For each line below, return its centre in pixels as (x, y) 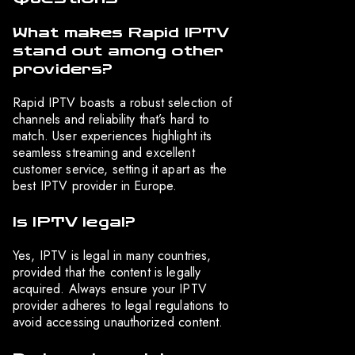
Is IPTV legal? (74, 222)
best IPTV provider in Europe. (95, 186)
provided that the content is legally (107, 273)
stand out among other (118, 51)
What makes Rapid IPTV (121, 33)
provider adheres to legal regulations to (121, 306)
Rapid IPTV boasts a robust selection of (122, 103)
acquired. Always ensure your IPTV (110, 289)
